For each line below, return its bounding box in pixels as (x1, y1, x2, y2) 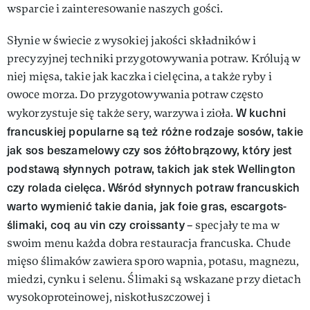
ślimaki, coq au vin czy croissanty (7, 216, 185, 232)
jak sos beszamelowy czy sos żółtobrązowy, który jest (7, 141, 293, 158)
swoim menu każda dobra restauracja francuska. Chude (7, 235, 291, 250)
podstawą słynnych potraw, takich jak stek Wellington (7, 160, 296, 176)
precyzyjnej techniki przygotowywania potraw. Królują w (7, 51, 301, 66)
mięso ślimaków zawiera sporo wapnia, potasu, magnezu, (7, 253, 300, 268)
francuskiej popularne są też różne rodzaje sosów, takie (7, 122, 304, 139)
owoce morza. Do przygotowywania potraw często (7, 86, 264, 102)
